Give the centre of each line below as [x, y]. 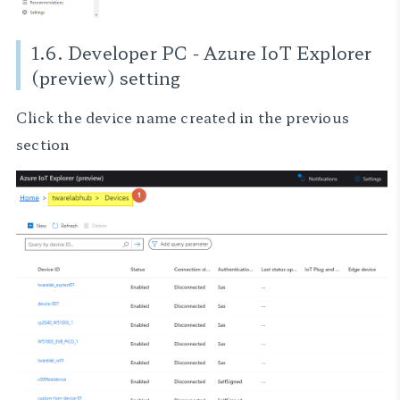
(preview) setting [106, 78]
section [43, 144]
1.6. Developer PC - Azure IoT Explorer [202, 53]
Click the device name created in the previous [183, 117]
